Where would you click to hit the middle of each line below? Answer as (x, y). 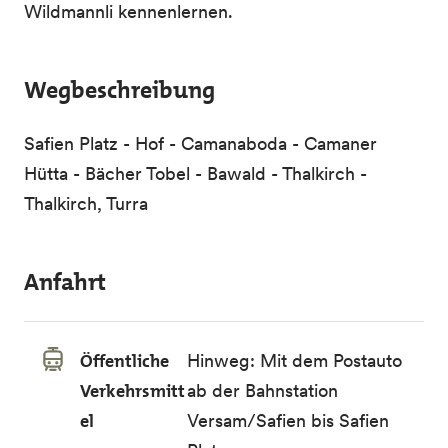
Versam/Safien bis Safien (288, 420)
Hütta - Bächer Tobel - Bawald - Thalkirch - (195, 173)
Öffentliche (124, 361)
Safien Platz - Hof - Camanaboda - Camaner (200, 143)
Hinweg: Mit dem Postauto (295, 360)
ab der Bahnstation (263, 390)
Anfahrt (65, 282)
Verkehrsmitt (132, 391)
